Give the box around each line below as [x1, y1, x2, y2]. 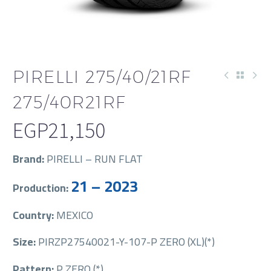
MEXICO [56, 204, 93, 225]
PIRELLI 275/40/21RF [13, 67, 191, 87]
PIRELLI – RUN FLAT [47, 149, 143, 169]
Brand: [13, 149, 47, 169]
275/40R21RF [13, 92, 126, 112]
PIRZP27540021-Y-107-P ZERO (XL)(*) [38, 232, 215, 252]
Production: [13, 177, 71, 198]
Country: [13, 204, 56, 225]
